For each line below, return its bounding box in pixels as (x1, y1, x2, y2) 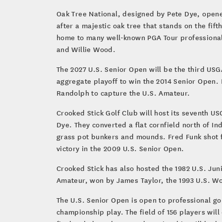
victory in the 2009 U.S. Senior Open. (56, 143, 184, 153)
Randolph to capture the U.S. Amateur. (56, 88, 190, 98)
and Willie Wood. (56, 44, 116, 54)
